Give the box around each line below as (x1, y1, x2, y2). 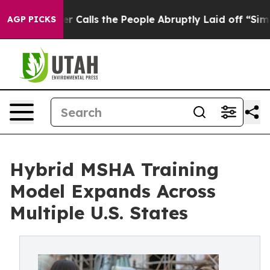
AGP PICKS (7, 14, 56, 25)
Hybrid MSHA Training (10, 158, 219, 181)
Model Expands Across (10, 180, 216, 202)
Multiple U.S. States (10, 201, 188, 224)
